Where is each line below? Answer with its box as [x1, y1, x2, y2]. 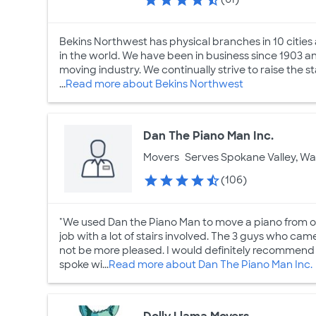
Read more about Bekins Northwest [66, 78, 243, 90]
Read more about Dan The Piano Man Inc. [109, 258, 312, 271]
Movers [143, 151, 180, 164]
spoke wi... [59, 258, 109, 271]
